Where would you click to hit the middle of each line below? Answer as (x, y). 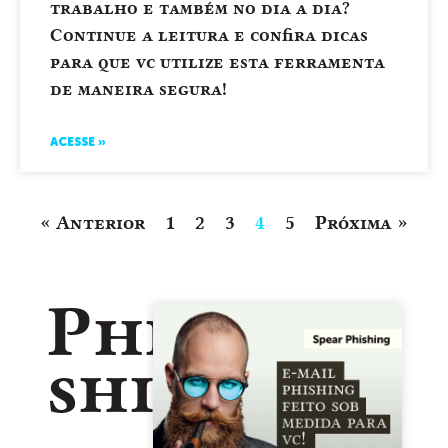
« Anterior (92, 222)
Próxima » (361, 222)
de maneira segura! (138, 88)
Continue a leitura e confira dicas (209, 34)
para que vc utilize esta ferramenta (217, 61)
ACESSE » (78, 142)
